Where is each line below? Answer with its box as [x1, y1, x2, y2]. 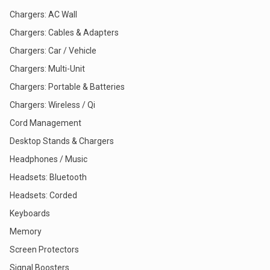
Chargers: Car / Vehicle [10, 46, 96, 55]
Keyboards [10, 209, 50, 218]
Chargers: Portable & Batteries [10, 82, 125, 92]
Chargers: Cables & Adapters [10, 28, 119, 37]
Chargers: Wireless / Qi [10, 100, 95, 110]
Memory [10, 227, 42, 236]
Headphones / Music [10, 154, 87, 164]
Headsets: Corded [10, 190, 77, 200]
